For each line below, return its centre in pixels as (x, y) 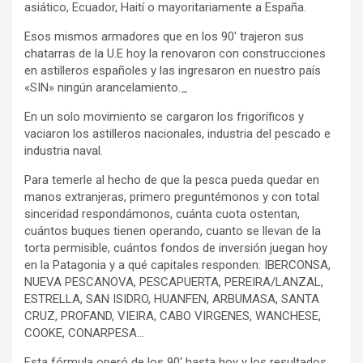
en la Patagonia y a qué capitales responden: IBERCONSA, (177, 265)
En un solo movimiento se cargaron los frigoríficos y (164, 117)
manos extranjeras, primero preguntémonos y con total (172, 197)
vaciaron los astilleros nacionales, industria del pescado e (177, 134)
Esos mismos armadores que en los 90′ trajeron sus (164, 37)
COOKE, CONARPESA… (84, 333)
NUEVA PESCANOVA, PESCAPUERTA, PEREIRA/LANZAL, (174, 282)
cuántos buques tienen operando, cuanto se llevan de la (173, 231)
